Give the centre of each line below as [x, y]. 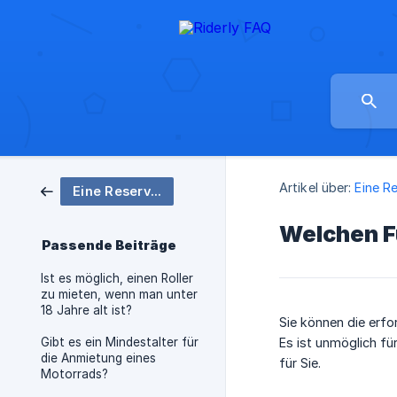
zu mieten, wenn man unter [119, 294]
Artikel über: [315, 187]
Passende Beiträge [109, 245]
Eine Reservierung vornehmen [156, 191]
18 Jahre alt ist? [86, 310]
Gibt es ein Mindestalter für [120, 342]
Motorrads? [74, 374]
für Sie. [300, 363]
